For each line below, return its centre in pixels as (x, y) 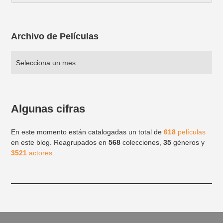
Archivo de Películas (55, 36)
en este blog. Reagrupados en (60, 142)
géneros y (188, 142)
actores (40, 153)
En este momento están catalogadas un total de (88, 132)
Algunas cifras (48, 109)
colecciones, (142, 142)
